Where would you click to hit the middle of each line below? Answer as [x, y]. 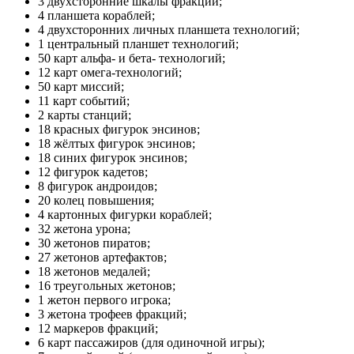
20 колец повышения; [96, 200]
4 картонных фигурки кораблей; [125, 214]
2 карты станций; [85, 115]
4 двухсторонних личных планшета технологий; [169, 29]
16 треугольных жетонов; [107, 285]
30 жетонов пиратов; [94, 243]
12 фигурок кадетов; [93, 171]
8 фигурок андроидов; [98, 186]
